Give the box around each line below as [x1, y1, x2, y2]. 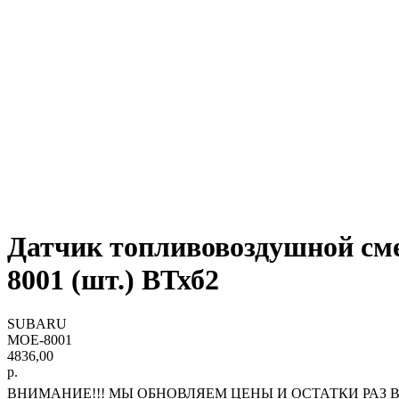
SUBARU [7, 315, 67, 331]
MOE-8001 [7, 331, 72, 347]
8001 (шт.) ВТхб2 [7, 264, 219, 297]
